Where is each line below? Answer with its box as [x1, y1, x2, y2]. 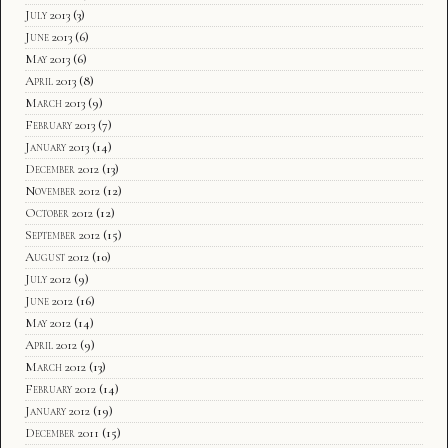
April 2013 [25, 72, 76, 89]
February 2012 [25, 380, 96, 397]
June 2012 [25, 292, 73, 309]
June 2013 [25, 28, 72, 45]
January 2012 [25, 402, 90, 419]
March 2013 [25, 94, 85, 111]
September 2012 [25, 226, 100, 243]
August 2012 [25, 248, 89, 265]
